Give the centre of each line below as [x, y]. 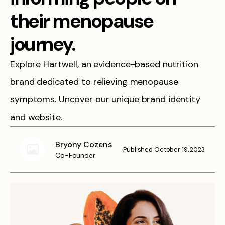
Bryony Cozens [84, 144]
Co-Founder [75, 155]
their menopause [82, 21]
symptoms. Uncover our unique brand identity [105, 100]
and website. [36, 117]
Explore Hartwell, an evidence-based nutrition [104, 65]
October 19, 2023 [179, 150]
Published [138, 150]
